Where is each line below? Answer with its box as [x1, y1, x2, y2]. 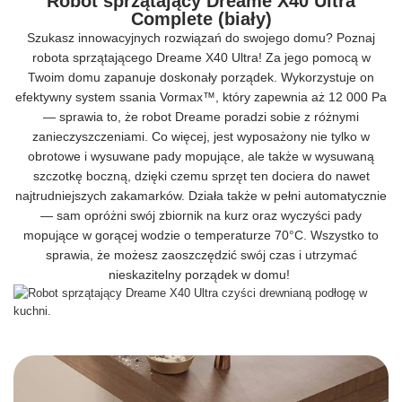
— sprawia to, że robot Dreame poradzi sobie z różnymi [43, 109, 359, 125]
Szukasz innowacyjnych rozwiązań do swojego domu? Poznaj [27, 31, 375, 46]
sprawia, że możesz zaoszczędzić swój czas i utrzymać [45, 248, 357, 263]
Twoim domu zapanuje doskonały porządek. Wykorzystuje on [28, 70, 374, 85]
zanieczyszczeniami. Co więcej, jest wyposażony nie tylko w [32, 129, 370, 144]
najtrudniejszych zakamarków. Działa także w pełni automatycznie [15, 188, 387, 204]
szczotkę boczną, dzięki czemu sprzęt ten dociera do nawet [32, 169, 370, 184]
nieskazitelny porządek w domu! [109, 267, 293, 283]
